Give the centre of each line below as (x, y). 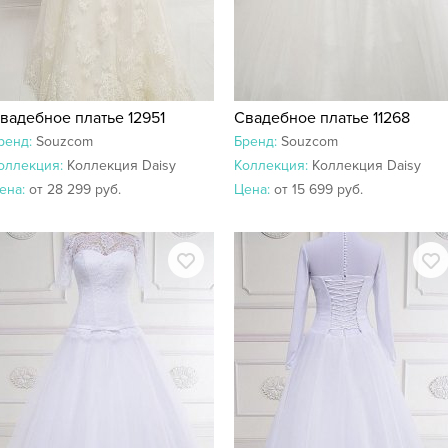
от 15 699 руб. (318, 189)
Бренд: (257, 141)
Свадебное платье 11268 (322, 118)
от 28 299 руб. (75, 189)
